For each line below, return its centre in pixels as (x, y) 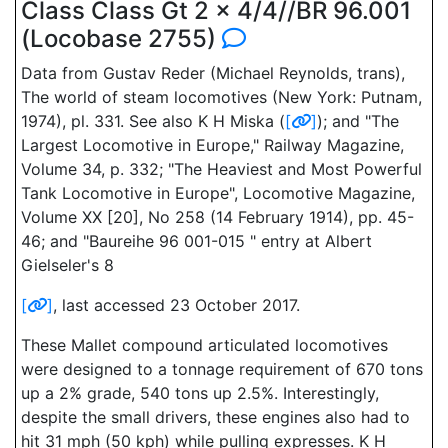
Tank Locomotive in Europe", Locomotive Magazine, (218, 193)
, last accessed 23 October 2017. (176, 305)
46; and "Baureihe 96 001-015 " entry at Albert (196, 241)
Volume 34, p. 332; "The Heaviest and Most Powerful (221, 169)
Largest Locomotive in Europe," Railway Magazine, (212, 145)
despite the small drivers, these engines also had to (215, 417)
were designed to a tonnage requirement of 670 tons (222, 369)
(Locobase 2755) (121, 38)
